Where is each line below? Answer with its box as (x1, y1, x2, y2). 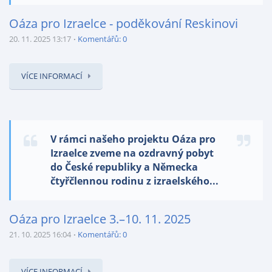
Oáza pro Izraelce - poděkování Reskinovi (9, 15, 238, 32)
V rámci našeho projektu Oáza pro (50, 132, 216, 146)
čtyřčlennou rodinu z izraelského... (50, 174, 219, 188)
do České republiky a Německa (50, 160, 198, 174)
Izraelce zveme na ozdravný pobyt (50, 146, 214, 160)
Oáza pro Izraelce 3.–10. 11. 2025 (9, 211, 191, 227)
